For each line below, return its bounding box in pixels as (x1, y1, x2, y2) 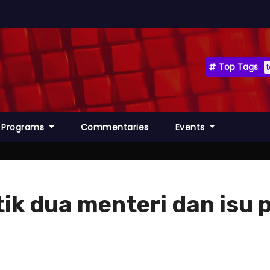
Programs (1, 121, 47, 133)
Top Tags (219, 61, 258, 73)
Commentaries (80, 121, 149, 133)
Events (175, 121, 208, 133)
